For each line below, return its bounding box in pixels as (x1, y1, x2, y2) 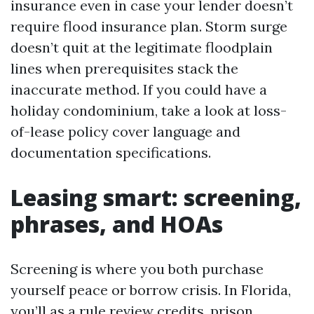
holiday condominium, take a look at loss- (11, 102, 287, 119)
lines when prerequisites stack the (11, 60, 238, 77)
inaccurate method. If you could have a (11, 81, 267, 98)
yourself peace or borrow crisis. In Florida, (11, 281, 291, 299)
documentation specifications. (11, 144, 211, 161)
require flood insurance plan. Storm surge (11, 18, 287, 35)
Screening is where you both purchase (11, 260, 264, 278)
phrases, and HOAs (11, 209, 223, 239)
